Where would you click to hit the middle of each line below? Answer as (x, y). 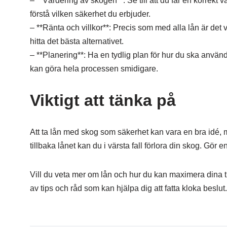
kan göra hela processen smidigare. (94, 69)
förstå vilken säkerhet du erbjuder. (90, 14)
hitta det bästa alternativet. (77, 41)
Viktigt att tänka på (103, 100)
